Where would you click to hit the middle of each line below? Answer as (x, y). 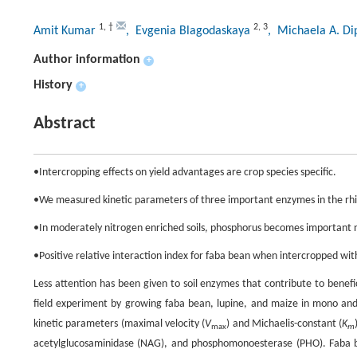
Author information (87, 60)
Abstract (65, 124)
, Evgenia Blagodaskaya (190, 31)
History (53, 86)
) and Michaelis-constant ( (284, 324)
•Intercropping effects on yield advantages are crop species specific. (185, 173)
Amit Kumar (66, 31)
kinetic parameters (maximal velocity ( (120, 324)
